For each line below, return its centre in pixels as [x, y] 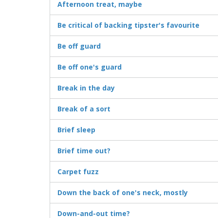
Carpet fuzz [78, 172]
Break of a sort [84, 109]
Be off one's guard [90, 67]
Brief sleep [76, 130]
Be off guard [79, 46]
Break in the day [86, 88]
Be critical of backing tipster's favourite [128, 25]
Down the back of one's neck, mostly [123, 193]
